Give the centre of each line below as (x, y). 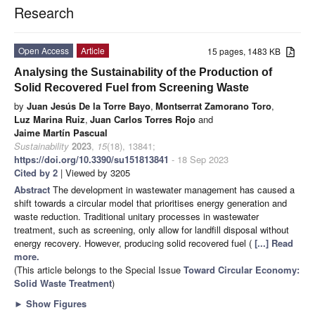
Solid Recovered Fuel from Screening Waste (131, 87)
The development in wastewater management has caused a (174, 189)
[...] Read (274, 243)
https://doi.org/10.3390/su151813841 (91, 159)
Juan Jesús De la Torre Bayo (89, 105)
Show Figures (55, 303)
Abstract (33, 189)
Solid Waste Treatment (63, 283)
